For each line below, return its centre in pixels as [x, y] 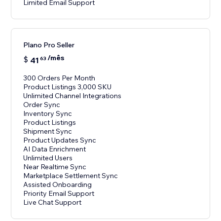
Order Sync [42, 105]
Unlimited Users [48, 158]
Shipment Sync [48, 131]
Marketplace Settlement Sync [71, 176]
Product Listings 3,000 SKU [68, 87]
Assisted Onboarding [58, 185]
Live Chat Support [53, 203]
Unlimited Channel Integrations [73, 96]
